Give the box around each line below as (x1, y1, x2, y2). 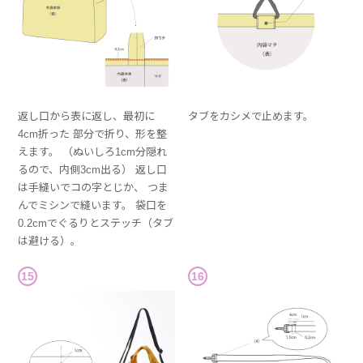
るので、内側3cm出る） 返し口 (18, 164, 168, 177)
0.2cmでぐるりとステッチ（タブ (18, 217, 174, 230)
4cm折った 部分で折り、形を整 (18, 128, 168, 141)
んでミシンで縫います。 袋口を (18, 199, 168, 212)
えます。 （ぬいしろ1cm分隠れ (18, 146, 168, 159)
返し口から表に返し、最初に (18, 110, 156, 123)
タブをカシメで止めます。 (188, 110, 314, 123)
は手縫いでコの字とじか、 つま (18, 181, 169, 194)
